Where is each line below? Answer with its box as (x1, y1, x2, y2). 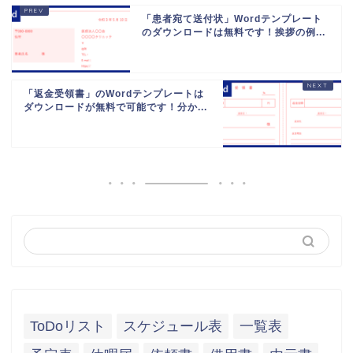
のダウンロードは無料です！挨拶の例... (142, 27, 325, 39)
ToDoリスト (30, 318, 106, 335)
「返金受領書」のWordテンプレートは (24, 88, 204, 100)
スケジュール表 (123, 318, 222, 335)
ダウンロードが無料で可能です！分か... (24, 102, 207, 113)
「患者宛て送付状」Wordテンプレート (142, 13, 322, 25)
